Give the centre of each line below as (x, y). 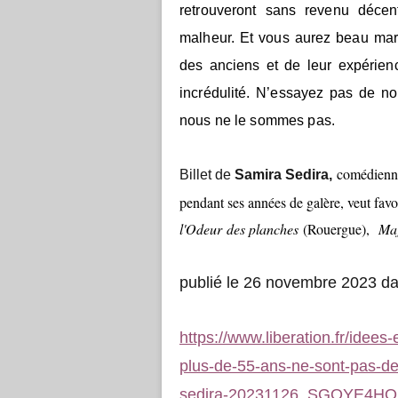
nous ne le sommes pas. (257, 120)
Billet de (207, 175)
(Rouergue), (338, 229)
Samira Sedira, (283, 175)
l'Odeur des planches (239, 229)
